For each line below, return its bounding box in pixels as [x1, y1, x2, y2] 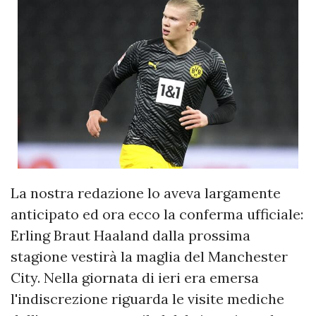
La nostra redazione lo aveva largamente [11, 184, 281, 202]
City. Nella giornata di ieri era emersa [11, 269, 259, 287]
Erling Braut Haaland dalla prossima [11, 226, 250, 245]
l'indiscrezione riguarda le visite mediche [11, 290, 284, 308]
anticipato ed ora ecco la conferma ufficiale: [11, 205, 303, 224]
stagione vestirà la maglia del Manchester [11, 248, 288, 266]
